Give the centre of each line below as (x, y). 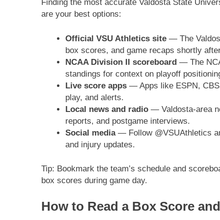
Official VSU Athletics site (116, 38)
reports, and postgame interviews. (127, 121)
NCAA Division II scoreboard (121, 62)
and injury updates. (100, 144)
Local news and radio (107, 109)
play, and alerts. (94, 97)
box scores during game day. (94, 181)
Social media (90, 133)
